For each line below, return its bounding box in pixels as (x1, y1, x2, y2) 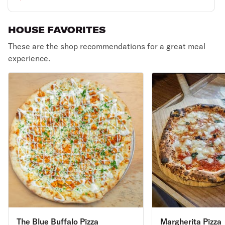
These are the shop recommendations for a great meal (8, 41, 205, 51)
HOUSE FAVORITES (8, 24, 105, 36)
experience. (8, 53, 50, 63)
